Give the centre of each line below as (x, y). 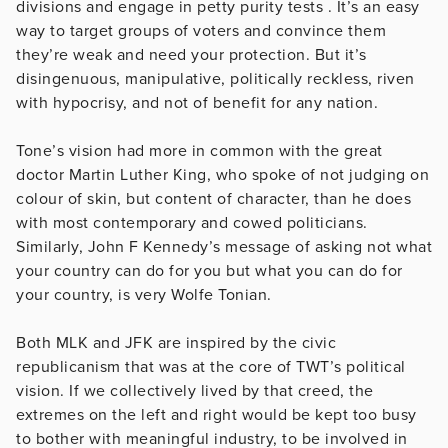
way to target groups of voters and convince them (201, 30)
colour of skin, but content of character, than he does (213, 198)
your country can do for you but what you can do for (209, 270)
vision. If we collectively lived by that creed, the (195, 390)
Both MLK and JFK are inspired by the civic (176, 342)
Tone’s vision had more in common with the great (199, 150)
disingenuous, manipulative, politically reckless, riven (215, 78)
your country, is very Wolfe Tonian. (144, 294)
